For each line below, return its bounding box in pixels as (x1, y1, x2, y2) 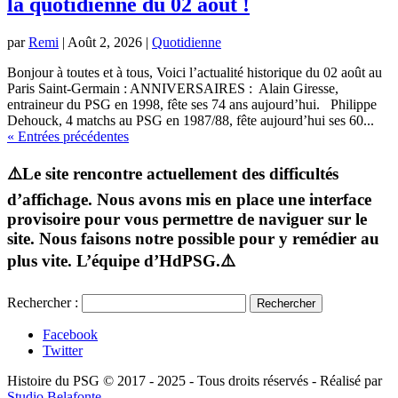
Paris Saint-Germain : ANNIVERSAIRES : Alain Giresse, (7, 81, 338, 97)
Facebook (43, 326, 98, 342)
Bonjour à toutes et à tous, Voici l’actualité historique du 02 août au (7, 65, 382, 81)
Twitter (43, 342, 83, 358)
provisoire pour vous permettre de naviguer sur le (7, 209, 367, 228)
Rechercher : (7, 294, 78, 310)
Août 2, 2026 (68, 35, 142, 51)
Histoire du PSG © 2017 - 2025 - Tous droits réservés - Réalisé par (7, 372, 382, 388)
